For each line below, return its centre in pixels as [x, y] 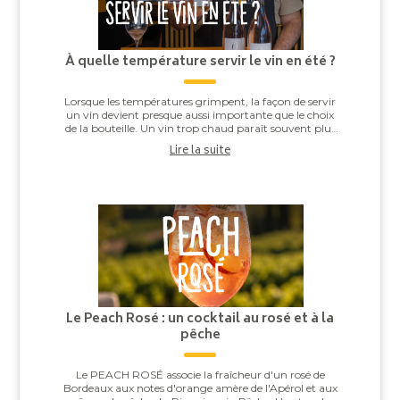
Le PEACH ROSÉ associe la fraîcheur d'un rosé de [200, 374]
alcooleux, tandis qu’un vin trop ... [200, 141]
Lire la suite [200, 151]
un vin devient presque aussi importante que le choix [200, 114]
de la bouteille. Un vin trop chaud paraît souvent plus [200, 128]
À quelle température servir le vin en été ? [200, 62]
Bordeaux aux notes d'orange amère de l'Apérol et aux [200, 387]
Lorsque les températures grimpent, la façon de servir [200, 101]
